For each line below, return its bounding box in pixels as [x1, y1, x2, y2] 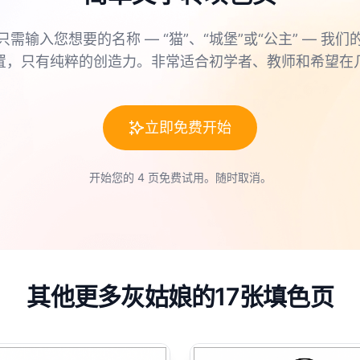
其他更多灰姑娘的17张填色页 [27, 282, 333, 311]
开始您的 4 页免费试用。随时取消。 [88, 170, 272, 184]
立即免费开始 [145, 119, 231, 136]
